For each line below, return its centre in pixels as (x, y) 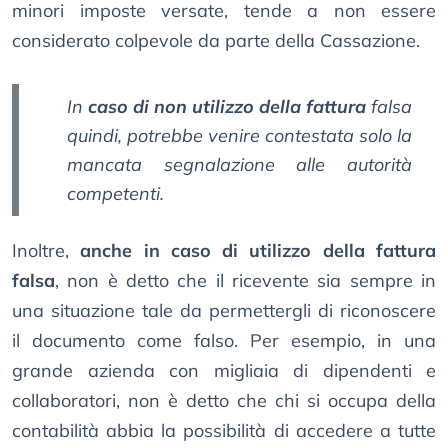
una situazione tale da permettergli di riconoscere (224, 311)
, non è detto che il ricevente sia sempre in (245, 281)
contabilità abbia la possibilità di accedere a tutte (224, 431)
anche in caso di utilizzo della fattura (258, 251)
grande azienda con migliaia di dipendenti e (224, 371)
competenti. (115, 194)
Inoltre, (46, 251)
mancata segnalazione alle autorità (239, 165)
